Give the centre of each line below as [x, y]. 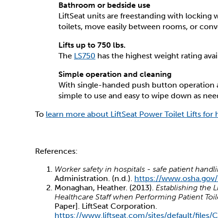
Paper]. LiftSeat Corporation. [106, 206]
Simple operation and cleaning [115, 74]
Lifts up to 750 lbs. [92, 45]
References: [56, 151]
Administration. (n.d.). [94, 178]
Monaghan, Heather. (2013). [105, 188]
